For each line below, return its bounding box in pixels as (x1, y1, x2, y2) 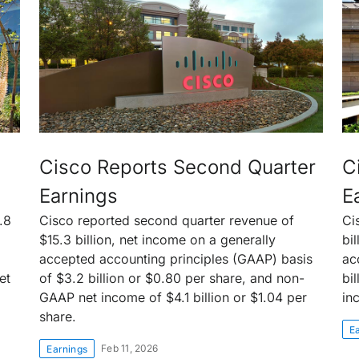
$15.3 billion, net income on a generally (39, 231, 276, 248)
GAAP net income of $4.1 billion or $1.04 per (39, 288, 308, 305)
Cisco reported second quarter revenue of (39, 212, 295, 228)
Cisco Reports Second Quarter (39, 155, 317, 179)
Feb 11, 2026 (101, 341, 159, 354)
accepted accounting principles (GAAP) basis (39, 250, 313, 267)
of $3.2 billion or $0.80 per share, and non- (39, 269, 305, 286)
